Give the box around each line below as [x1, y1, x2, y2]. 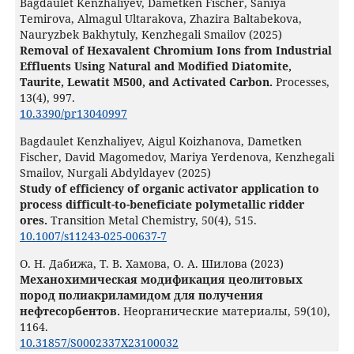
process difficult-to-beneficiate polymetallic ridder [19, 197, 304, 213]
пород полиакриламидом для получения [19, 288, 263, 303]
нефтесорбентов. [19, 303, 123, 319]
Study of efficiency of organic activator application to [19, 181, 319, 197]
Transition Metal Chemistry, [50, 213, 201, 228]
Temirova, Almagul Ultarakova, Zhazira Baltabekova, [19, 11, 302, 27]
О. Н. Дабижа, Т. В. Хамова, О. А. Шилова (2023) [19, 256, 284, 272]
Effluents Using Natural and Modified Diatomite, [19, 58, 292, 74]
